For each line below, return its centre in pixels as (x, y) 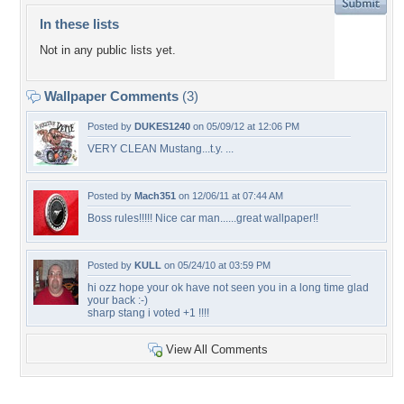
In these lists (79, 24)
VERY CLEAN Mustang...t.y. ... (161, 149)
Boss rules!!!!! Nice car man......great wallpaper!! (203, 218)
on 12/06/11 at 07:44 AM (230, 196)
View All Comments (217, 349)
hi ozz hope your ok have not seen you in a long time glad (228, 288)
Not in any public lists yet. (108, 50)
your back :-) (118, 300)
